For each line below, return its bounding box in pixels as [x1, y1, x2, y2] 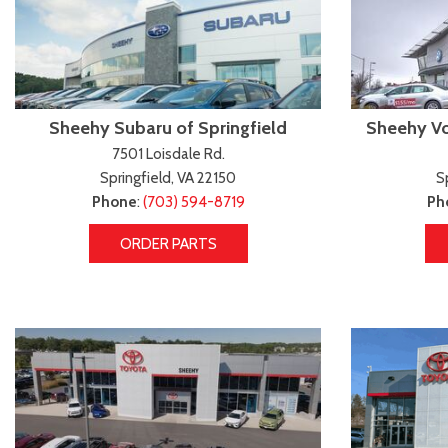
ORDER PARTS [119, 234, 217, 253]
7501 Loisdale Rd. [111, 144, 225, 163]
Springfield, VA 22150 [100, 168, 236, 187]
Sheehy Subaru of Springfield [49, 116, 287, 139]
